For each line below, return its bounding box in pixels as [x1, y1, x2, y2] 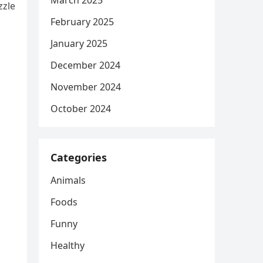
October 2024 [50, 102, 111, 115]
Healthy [50, 239, 85, 252]
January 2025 [50, 37, 107, 50]
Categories [50, 150, 107, 164]
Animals [50, 174, 86, 187]
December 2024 [50, 59, 120, 72]
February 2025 [50, 15, 114, 28]
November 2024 [50, 80, 121, 93]
